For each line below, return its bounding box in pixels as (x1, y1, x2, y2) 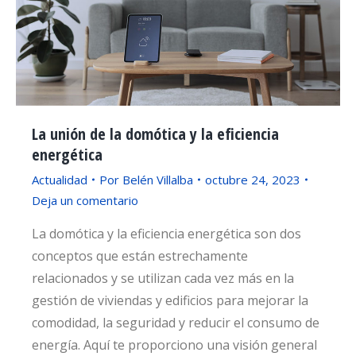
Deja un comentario (32, 192, 138, 208)
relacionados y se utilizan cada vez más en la (32, 269, 294, 287)
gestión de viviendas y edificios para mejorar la (32, 291, 308, 309)
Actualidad (32, 171, 87, 188)
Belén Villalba (122, 171, 193, 188)
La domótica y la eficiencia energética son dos (32, 224, 301, 242)
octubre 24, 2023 (205, 171, 300, 188)
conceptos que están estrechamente (32, 246, 248, 265)
